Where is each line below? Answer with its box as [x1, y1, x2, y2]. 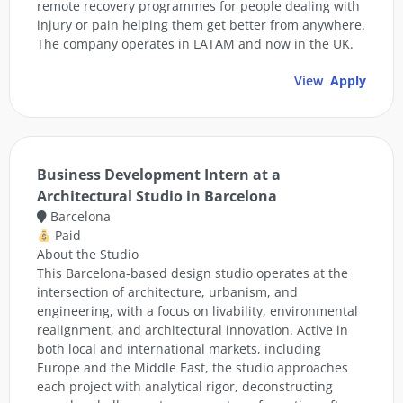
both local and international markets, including [37, 340, 321, 358]
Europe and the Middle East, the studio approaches [37, 359, 348, 377]
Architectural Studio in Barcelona [37, 186, 277, 207]
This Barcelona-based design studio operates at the [37, 264, 348, 282]
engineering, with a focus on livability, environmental [37, 302, 358, 320]
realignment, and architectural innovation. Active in [37, 321, 348, 339]
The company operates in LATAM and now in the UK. [37, 35, 354, 53]
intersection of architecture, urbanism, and [37, 283, 298, 301]
